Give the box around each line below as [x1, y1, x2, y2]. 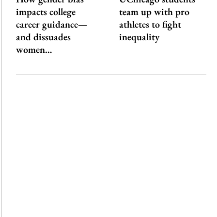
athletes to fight [119, 18, 181, 31]
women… [15, 43, 52, 56]
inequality [119, 31, 159, 44]
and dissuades [15, 31, 71, 44]
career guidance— [15, 18, 87, 31]
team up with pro [119, 5, 189, 18]
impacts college [15, 5, 76, 18]
